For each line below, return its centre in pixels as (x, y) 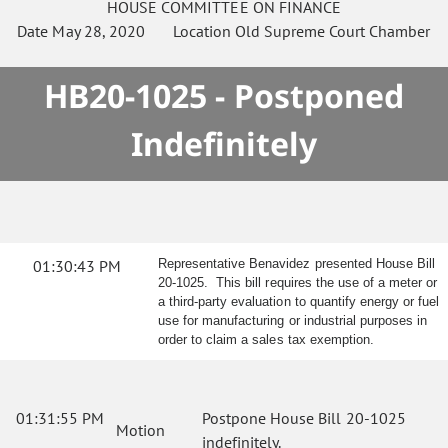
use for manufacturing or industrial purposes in (293, 320)
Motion (140, 430)
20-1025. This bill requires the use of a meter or (298, 282)
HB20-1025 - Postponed (224, 95)
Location (189, 31)
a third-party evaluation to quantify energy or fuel (299, 301)
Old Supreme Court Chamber (332, 31)
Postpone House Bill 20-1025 (304, 418)
